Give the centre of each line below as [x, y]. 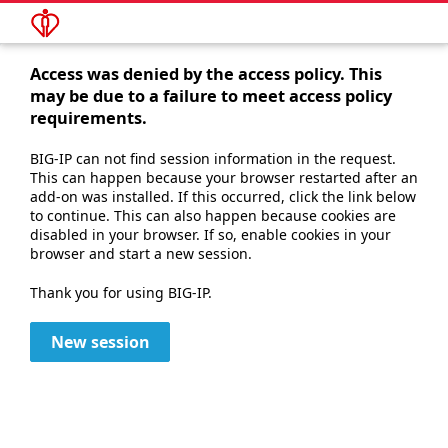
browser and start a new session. [141, 253]
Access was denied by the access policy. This [206, 74]
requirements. [88, 118]
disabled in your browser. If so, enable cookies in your [210, 234]
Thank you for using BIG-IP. [121, 292]
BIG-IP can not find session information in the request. [213, 158]
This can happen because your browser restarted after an [224, 177]
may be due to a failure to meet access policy [211, 96]
